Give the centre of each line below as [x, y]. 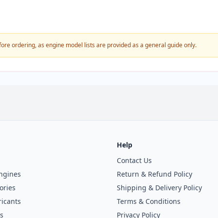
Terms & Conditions [149, 201]
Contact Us [134, 160]
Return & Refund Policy [154, 174]
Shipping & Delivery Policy [159, 188]
